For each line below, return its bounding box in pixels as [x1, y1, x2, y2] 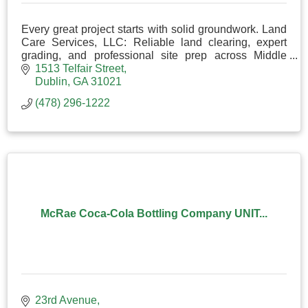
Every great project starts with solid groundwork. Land [21, 23, 287, 35]
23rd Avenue [35, 294, 97, 307]
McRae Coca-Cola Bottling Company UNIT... [41, 208, 267, 220]
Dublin [35, 76, 67, 88]
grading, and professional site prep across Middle [21, 49, 287, 61]
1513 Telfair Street [35, 63, 124, 75]
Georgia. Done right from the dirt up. [21, 62, 195, 74]
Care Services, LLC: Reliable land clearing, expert [21, 36, 287, 48]
